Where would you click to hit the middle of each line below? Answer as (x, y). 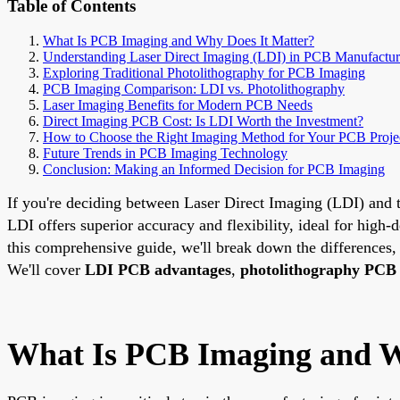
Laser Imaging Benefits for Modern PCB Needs (178, 104)
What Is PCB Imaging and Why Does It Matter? (179, 40)
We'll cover (46, 269)
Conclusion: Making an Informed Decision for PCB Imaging (214, 169)
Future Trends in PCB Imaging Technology (165, 153)
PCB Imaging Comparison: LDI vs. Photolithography (194, 88)
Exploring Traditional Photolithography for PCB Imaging (204, 72)
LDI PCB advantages (158, 269)
